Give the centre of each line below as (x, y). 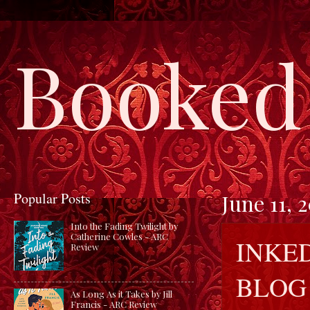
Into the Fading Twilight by (125, 226)
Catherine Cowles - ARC (120, 237)
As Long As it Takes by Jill (122, 294)
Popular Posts (52, 198)
